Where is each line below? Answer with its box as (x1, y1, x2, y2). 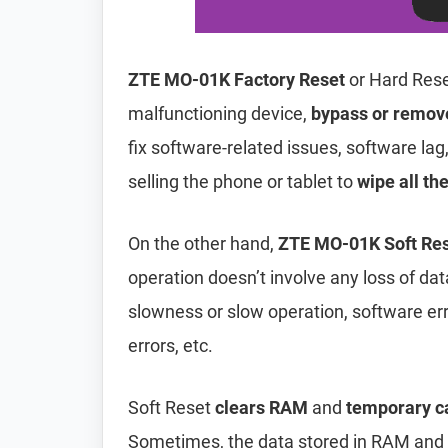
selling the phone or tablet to (128, 171, 357, 192)
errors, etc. (128, 335, 213, 356)
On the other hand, (128, 233, 278, 254)
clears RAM (215, 397, 308, 418)
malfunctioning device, (128, 103, 311, 124)
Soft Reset (128, 397, 215, 418)
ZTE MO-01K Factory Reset (128, 69, 345, 90)
